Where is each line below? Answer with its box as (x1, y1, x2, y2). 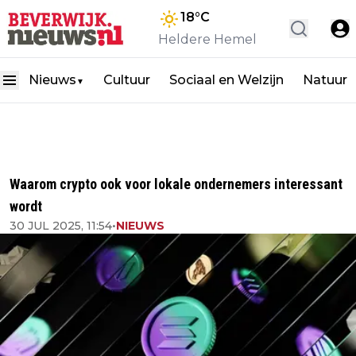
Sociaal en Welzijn (169, 72, 284, 87)
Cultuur (103, 72, 150, 87)
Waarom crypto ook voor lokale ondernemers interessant (10, 176, 342, 192)
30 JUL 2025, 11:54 (10, 219, 112, 233)
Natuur (303, 72, 347, 87)
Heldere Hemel (158, 32, 257, 47)
